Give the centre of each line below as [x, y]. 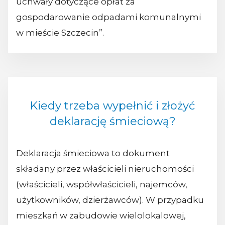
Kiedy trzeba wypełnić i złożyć [113, 106]
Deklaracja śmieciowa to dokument [93, 153]
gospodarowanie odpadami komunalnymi [108, 17]
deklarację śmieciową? [113, 122]
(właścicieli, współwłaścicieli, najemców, [102, 185]
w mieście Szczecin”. [60, 33]
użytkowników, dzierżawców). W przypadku [110, 200]
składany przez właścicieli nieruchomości [105, 169]
